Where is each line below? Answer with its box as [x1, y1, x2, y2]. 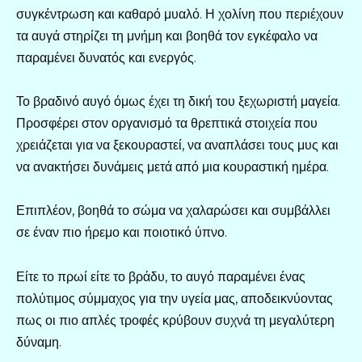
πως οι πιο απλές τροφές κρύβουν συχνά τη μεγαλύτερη [16, 312, 335, 328]
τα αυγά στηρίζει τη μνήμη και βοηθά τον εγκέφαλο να [16, 28, 318, 44]
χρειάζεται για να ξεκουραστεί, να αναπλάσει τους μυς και [16, 137, 339, 154]
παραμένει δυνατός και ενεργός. [16, 50, 196, 66]
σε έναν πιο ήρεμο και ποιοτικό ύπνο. [16, 225, 227, 241]
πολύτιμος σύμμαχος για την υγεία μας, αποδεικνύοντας [16, 290, 333, 306]
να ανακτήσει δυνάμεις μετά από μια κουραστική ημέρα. [16, 159, 329, 175]
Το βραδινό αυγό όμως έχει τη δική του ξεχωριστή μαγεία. [16, 94, 340, 110]
